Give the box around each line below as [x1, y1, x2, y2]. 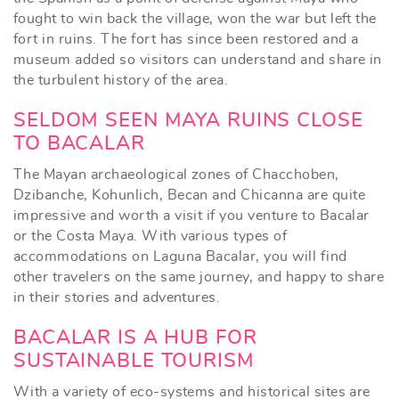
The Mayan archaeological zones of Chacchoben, [13, 167, 339, 182]
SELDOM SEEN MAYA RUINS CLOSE [13, 110, 363, 130]
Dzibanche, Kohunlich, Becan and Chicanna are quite [13, 187, 366, 202]
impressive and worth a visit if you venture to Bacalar [13, 208, 370, 223]
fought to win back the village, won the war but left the [13, 11, 377, 26]
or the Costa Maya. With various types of [13, 228, 288, 243]
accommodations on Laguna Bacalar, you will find [13, 248, 347, 264]
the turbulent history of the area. [13, 72, 229, 87]
